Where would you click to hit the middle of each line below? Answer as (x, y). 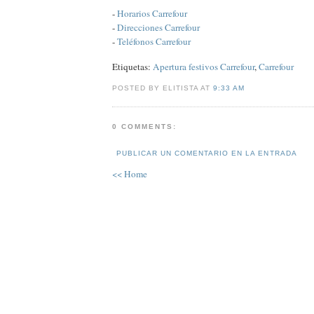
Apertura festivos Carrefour (204, 67)
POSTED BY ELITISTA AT (163, 88)
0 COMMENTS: (145, 126)
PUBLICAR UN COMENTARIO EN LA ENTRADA (207, 153)
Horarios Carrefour (152, 13)
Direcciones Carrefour (158, 27)
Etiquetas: (132, 67)
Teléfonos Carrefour (154, 41)
